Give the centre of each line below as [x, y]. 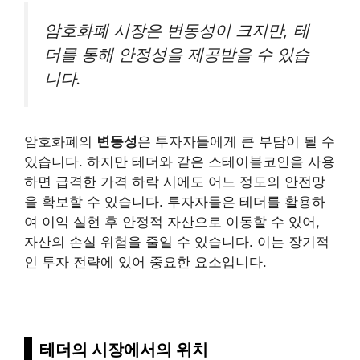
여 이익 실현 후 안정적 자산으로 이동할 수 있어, [172, 222]
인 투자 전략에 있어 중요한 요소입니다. [145, 262]
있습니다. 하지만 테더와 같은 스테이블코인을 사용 [180, 162]
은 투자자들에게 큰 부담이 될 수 [236, 142]
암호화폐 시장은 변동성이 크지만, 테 [177, 31]
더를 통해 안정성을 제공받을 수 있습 [177, 55]
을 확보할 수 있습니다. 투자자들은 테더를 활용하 [175, 202]
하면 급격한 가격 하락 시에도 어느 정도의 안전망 [175, 182]
